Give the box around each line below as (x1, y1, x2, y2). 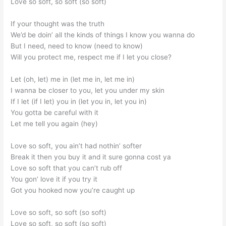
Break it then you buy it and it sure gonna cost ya (11, 152, 172, 161)
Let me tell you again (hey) (11, 120, 98, 128)
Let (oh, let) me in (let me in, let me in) (11, 75, 135, 84)
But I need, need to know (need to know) (11, 42, 143, 50)
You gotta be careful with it (11, 108, 99, 117)
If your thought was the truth (11, 20, 105, 28)
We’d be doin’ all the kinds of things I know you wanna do (11, 31, 195, 39)
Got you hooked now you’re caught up (11, 186, 135, 194)
